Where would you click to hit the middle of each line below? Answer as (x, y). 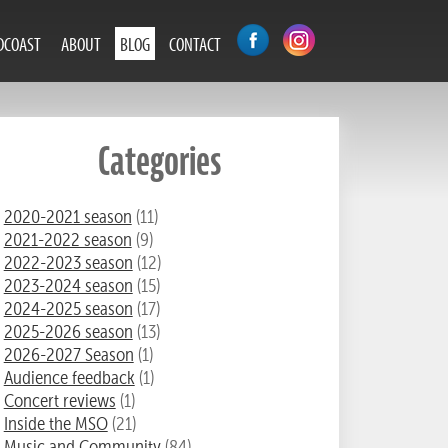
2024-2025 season (68, 308)
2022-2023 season (68, 262)
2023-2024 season (68, 285)
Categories (159, 162)
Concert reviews (59, 400)
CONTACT (195, 43)
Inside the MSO (55, 423)
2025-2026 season (68, 331)
